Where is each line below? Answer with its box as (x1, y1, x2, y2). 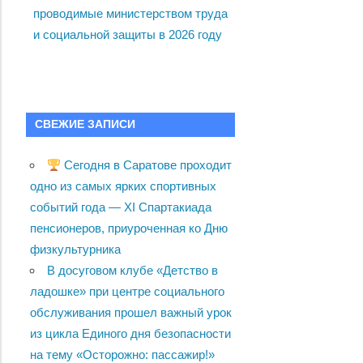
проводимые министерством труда (33, 6, 228, 21)
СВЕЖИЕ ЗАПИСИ (35, 117, 136, 131)
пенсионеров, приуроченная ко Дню (29, 221, 228, 236)
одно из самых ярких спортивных (29, 179, 216, 194)
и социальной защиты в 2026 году (33, 28, 222, 42)
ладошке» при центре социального (29, 284, 224, 299)
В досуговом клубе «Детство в (46, 263, 218, 278)
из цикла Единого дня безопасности (29, 327, 231, 341)
